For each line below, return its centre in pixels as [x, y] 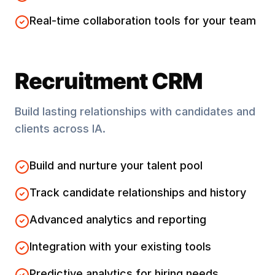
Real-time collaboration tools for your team [143, 21]
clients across [53, 129]
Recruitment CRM [109, 81]
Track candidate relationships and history [138, 192]
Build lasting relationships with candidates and [135, 111]
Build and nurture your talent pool [116, 165]
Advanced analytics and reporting [118, 219]
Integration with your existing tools [120, 246]
